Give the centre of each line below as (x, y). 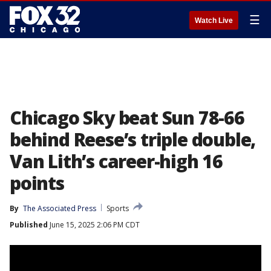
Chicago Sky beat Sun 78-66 (127, 118)
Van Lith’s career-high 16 (116, 161)
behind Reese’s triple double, (133, 139)
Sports (118, 208)
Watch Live (214, 21)
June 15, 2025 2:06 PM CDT (94, 225)
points (37, 183)
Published (29, 225)
